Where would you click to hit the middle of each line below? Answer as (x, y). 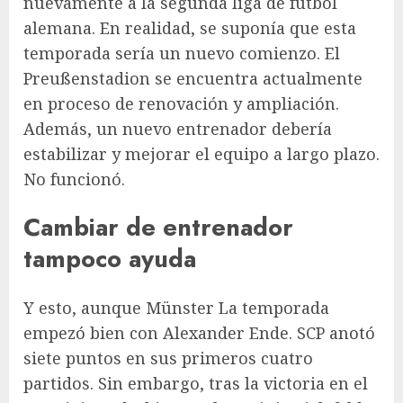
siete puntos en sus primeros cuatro (168, 358)
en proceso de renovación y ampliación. (181, 103)
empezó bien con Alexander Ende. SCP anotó (199, 332)
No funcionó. (74, 179)
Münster (180, 307)
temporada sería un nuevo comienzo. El (182, 53)
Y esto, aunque (85, 307)
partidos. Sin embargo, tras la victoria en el (196, 383)
